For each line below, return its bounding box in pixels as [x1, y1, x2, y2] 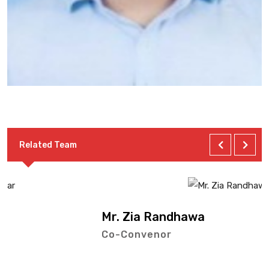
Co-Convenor [40, 229, 110, 241]
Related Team [19, 139, 77, 150]
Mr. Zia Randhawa [40, 210, 144, 225]
